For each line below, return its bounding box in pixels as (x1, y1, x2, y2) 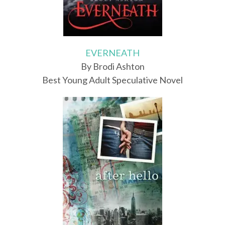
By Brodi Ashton (80, 61, 145, 72)
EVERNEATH (85, 47, 140, 59)
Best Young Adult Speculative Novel (42, 74, 183, 86)
